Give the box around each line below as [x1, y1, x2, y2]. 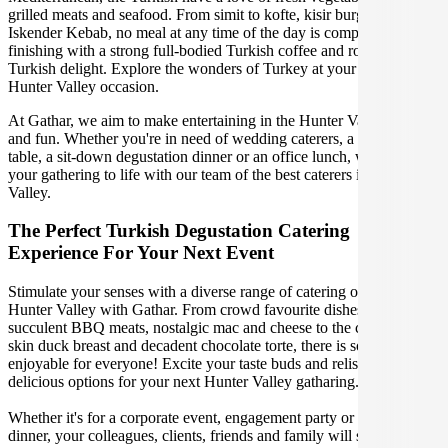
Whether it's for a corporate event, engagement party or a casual [8, 409, 408, 426]
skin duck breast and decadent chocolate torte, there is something [8, 337, 415, 354]
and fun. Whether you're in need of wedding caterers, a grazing [8, 129, 405, 147]
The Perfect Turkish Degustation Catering [8, 220, 350, 242]
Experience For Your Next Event [8, 242, 274, 264]
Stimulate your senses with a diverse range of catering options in [8, 283, 412, 300]
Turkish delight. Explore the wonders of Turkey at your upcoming [8, 59, 423, 77]
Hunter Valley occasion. [8, 77, 159, 95]
